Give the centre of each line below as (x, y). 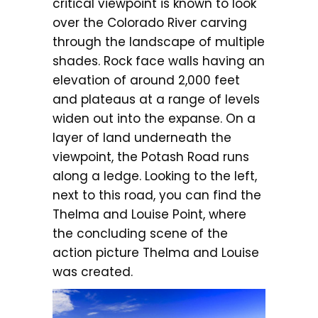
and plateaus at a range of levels (156, 99)
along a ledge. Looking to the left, (155, 176)
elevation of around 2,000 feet (146, 80)
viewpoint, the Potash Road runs (151, 157)
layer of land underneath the (142, 138)
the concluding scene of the (140, 234)
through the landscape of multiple (159, 42)
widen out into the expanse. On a (154, 119)
